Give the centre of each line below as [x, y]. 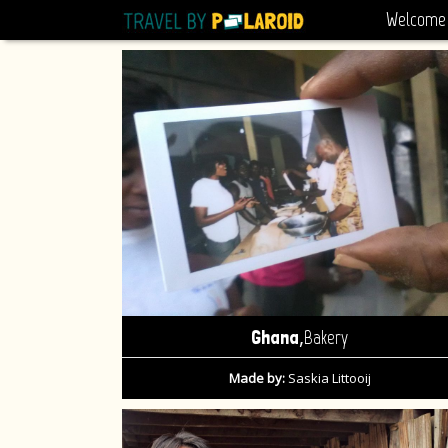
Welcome [416, 19]
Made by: [256, 378]
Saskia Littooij [327, 378]
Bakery [326, 338]
